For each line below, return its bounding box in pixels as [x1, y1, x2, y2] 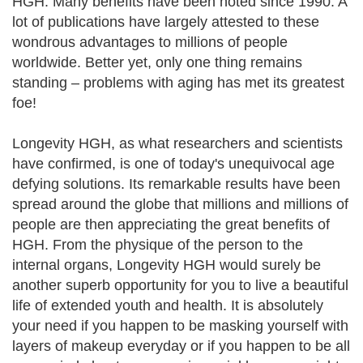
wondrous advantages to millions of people [12, 34, 288, 50]
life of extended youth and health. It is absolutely [12, 297, 323, 314]
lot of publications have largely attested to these [12, 14, 319, 30]
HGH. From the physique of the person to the [12, 237, 303, 253]
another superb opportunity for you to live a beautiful [12, 277, 348, 293]
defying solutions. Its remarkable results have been [12, 176, 340, 192]
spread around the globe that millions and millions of [12, 196, 348, 212]
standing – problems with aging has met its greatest [12, 75, 344, 91]
